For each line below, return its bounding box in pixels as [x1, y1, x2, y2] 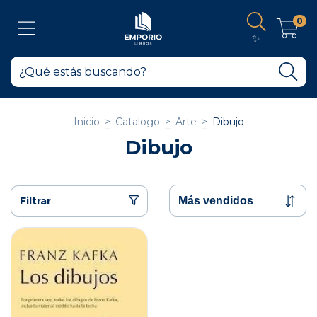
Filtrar [20, 194, 51, 207]
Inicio [73, 115, 100, 128]
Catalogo [115, 115, 160, 128]
